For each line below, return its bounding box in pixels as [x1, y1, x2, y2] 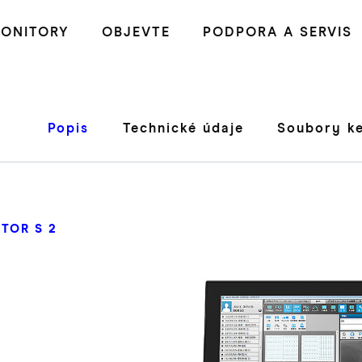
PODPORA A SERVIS [203, 25, 352, 40]
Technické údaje [122, 122, 244, 136]
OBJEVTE [102, 25, 170, 40]
